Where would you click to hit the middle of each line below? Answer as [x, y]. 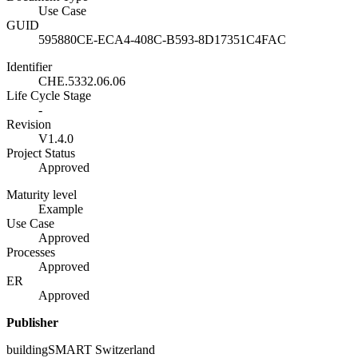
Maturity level [42, 195]
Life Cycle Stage [49, 96]
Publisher [32, 323]
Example [61, 209]
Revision [29, 125]
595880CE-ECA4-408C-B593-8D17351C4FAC [162, 40]
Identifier [29, 67]
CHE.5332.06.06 [82, 82]
